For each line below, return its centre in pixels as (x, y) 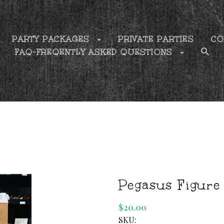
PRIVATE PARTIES (156, 39)
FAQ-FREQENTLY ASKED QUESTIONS (95, 52)
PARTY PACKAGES (53, 39)
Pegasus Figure (169, 185)
